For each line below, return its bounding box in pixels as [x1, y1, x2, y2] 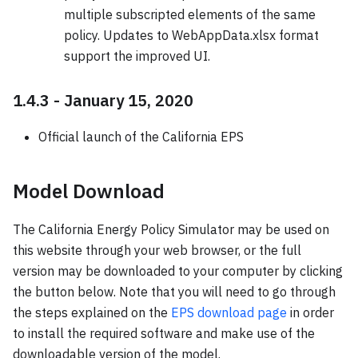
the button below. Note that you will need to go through [13, 283, 336, 300]
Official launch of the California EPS [38, 128, 244, 145]
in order [287, 304, 334, 320]
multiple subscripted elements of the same [64, 6, 316, 22]
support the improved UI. [64, 47, 210, 64]
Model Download [13, 177, 165, 204]
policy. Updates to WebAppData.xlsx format [64, 26, 319, 43]
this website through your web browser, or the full [13, 241, 301, 258]
